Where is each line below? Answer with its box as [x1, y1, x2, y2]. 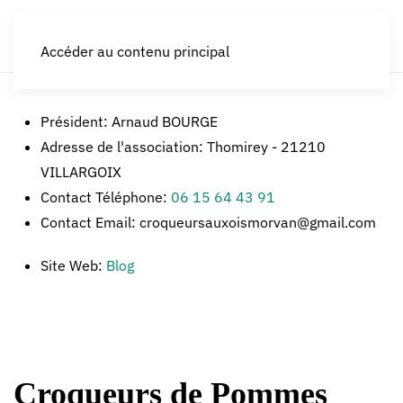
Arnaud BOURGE [112, 112, 218, 130]
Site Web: [40, 256, 106, 274]
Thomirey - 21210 [207, 138, 326, 156]
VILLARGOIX [40, 163, 121, 181]
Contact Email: [40, 213, 139, 231]
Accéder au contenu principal [40, 42, 229, 60]
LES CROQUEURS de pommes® [13, 22, 265, 49]
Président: [40, 112, 112, 130]
